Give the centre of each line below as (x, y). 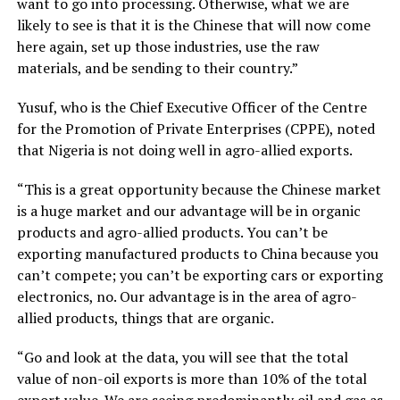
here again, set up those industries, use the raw (168, 46)
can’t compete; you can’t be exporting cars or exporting (200, 275)
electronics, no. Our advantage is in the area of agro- (187, 296)
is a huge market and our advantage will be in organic (188, 210)
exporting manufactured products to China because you (197, 253)
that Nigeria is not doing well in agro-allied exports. (184, 150)
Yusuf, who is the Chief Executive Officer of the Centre (192, 107)
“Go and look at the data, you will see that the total (182, 357)
